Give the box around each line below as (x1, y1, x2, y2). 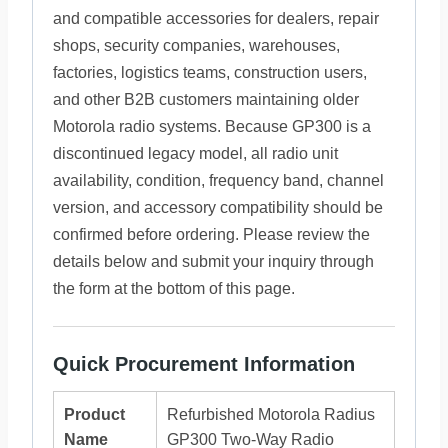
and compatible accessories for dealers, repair (53, 10, 379, 27)
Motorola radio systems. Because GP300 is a (53, 118, 371, 135)
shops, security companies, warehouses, (53, 37, 340, 54)
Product (64, 406, 125, 423)
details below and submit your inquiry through (53, 253, 374, 270)
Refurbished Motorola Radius (167, 406, 375, 423)
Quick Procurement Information (53, 353, 355, 375)
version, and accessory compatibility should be (53, 199, 383, 216)
